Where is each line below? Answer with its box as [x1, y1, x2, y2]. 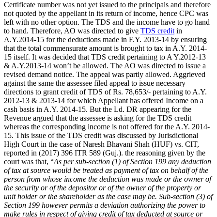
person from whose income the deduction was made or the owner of [4, 174, 211, 183]
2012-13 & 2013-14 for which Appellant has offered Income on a [4, 96, 203, 105]
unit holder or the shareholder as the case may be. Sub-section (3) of [4, 192, 213, 201]
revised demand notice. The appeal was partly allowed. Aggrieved [4, 70, 205, 78]
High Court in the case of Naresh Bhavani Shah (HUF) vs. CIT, [4, 139, 199, 148]
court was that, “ [4, 157, 54, 166]
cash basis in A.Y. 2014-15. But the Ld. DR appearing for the [4, 105, 191, 113]
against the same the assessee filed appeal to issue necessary [4, 78, 186, 87]
